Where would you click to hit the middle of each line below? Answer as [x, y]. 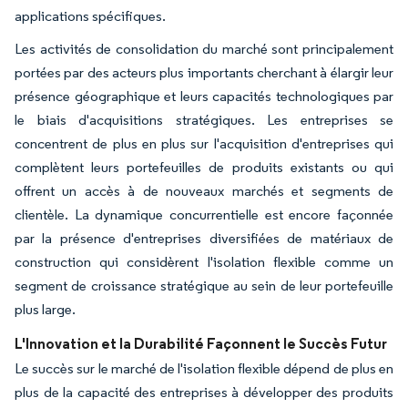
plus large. [45, 309]
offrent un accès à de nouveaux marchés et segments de [204, 190]
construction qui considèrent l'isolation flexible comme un [204, 261]
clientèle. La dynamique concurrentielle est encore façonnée [204, 214]
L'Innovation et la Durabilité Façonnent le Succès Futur [201, 343]
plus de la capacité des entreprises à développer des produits [204, 392]
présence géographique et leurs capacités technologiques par [204, 96]
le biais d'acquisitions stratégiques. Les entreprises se [204, 119]
